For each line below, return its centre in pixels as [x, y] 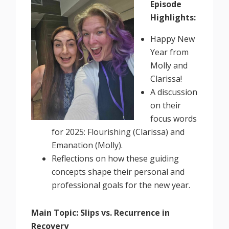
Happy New [173, 39]
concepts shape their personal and [118, 171]
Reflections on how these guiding [116, 158]
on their [166, 105]
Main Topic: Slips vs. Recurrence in [101, 212]
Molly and [169, 65]
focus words [174, 118]
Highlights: [173, 17]
